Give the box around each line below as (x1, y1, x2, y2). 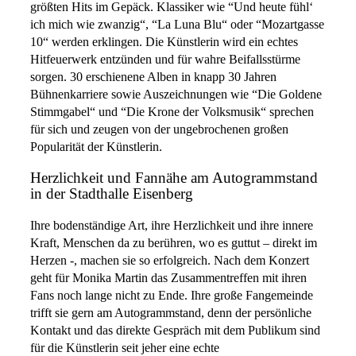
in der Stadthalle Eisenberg (30, 186, 193, 203)
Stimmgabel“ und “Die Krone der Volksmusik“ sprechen (30, 104, 314, 119)
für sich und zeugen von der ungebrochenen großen (30, 122, 288, 137)
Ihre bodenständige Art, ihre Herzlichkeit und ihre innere (30, 218, 313, 233)
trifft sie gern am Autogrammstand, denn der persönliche (30, 305, 311, 320)
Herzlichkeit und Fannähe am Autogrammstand (30, 170, 318, 187)
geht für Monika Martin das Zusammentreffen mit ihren (30, 270, 307, 285)
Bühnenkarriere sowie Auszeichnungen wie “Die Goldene (30, 87, 322, 102)
